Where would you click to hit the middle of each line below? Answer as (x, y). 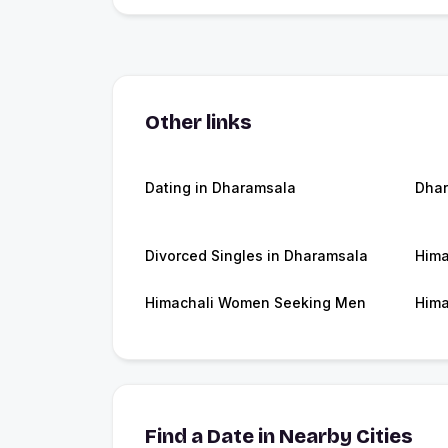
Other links (198, 122)
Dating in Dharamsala (220, 188)
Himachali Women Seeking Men (255, 303)
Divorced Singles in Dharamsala (256, 256)
